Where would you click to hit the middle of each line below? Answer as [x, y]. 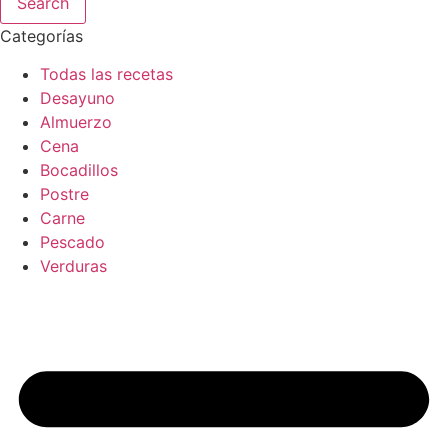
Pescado [72, 242]
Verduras [73, 266]
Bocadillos [79, 170]
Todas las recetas [106, 74]
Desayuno [77, 98]
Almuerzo [76, 122]
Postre [64, 194]
